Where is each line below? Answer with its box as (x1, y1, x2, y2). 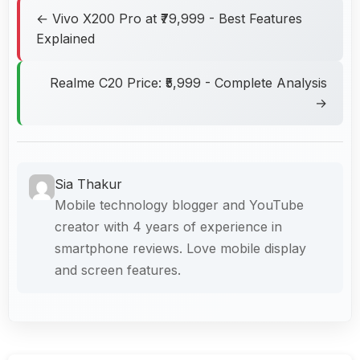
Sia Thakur (54, 175, 122, 192)
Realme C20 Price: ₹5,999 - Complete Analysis (50, 74, 327, 91)
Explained (36, 30, 95, 47)
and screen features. (54, 261, 181, 278)
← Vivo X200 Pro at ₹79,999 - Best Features (36, 10, 302, 27)
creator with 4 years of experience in (54, 218, 282, 235)
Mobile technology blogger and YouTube (54, 196, 304, 213)
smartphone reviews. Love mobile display (54, 239, 306, 256)
